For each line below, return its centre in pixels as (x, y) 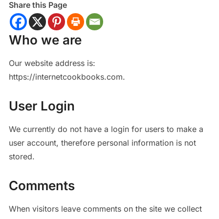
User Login (42, 106)
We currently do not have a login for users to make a (106, 129)
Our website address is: (52, 63)
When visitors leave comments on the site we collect (105, 209)
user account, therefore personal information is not (102, 143)
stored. (22, 156)
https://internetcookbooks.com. (67, 77)
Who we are (45, 40)
